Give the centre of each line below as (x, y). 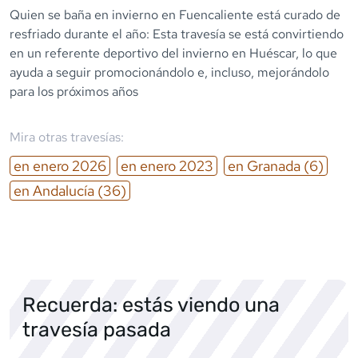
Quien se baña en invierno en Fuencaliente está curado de (175, 14)
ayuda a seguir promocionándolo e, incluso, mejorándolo (169, 72)
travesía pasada (97, 329)
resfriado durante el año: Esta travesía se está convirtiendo (177, 34)
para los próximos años (74, 91)
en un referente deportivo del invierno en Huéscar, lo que (173, 53)
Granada (274, 165)
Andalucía (64, 190)
